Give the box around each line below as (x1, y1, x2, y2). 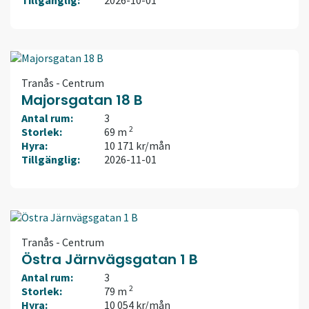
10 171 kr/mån (104, 139, 170, 153)
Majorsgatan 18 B (21, 90, 143, 110)
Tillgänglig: (21, 152, 80, 167)
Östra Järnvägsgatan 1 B (21, 250, 198, 270)
